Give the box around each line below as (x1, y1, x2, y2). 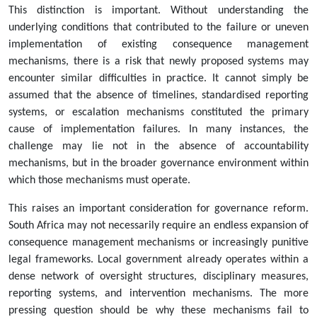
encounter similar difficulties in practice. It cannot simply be (8, 73, 309, 85)
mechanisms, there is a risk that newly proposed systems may (8, 56, 309, 68)
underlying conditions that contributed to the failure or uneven (8, 22, 309, 34)
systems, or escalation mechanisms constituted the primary (8, 107, 309, 119)
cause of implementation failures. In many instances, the (8, 124, 309, 136)
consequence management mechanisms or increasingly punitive (8, 237, 309, 249)
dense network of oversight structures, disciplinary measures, (8, 271, 309, 283)
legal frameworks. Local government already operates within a (8, 254, 309, 266)
